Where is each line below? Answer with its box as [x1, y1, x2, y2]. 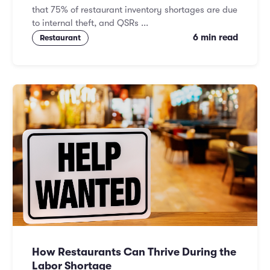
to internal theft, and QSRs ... [32, 18, 148, 29]
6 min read [193, 33, 238, 43]
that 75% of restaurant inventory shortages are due [32, 5, 237, 16]
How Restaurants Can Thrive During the [32, 246, 236, 259]
